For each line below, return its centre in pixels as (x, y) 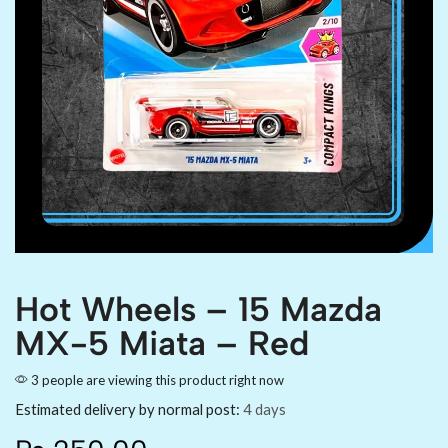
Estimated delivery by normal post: (127, 408)
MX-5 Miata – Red (162, 343)
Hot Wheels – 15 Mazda (198, 309)
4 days (264, 408)
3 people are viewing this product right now (156, 379)
